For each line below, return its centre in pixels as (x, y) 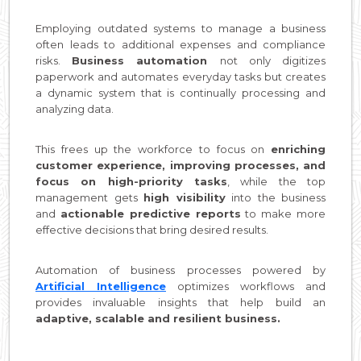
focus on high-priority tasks (131, 181)
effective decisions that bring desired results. (152, 229)
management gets (89, 197)
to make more (283, 213)
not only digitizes (273, 60)
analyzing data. (75, 108)
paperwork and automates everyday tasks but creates (180, 76)
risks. (54, 60)
